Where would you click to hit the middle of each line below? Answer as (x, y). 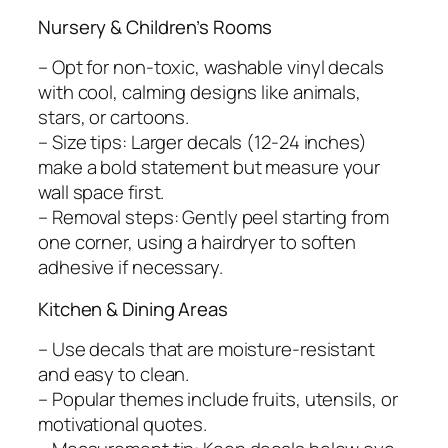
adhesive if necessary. (130, 267)
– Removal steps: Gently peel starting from (213, 217)
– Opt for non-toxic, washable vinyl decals (211, 67)
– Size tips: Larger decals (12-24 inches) (202, 142)
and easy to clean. (114, 374)
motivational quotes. (122, 424)
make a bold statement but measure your (209, 167)
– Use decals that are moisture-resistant (206, 349)
